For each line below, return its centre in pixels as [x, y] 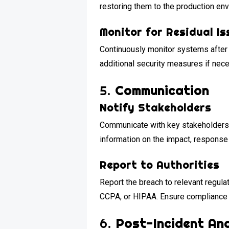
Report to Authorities [160, 165]
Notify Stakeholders [156, 107]
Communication [162, 90]
